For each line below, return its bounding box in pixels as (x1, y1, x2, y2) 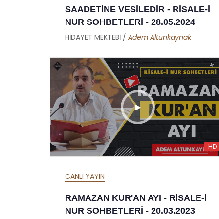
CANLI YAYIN (65, 172, 105, 181)
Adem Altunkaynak (128, 32, 191, 42)
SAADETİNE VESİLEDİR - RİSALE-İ (65, 4, 210, 14)
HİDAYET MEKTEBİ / (65, 32, 128, 42)
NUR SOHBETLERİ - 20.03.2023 (65, 206, 195, 216)
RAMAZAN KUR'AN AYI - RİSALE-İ (65, 193, 207, 203)
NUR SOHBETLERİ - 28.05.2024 (65, 17, 195, 27)
